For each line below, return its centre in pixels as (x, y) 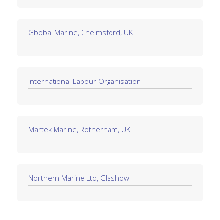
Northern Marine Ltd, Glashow (79, 178)
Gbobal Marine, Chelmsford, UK (80, 33)
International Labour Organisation (84, 81)
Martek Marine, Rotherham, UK (79, 129)
